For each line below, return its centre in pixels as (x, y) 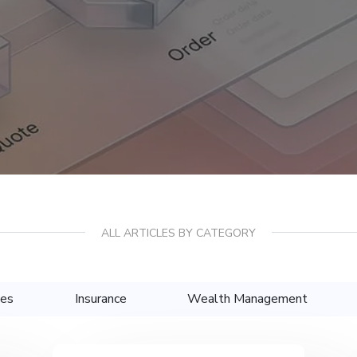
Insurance (100, 299)
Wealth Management (248, 299)
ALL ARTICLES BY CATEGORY (178, 233)
